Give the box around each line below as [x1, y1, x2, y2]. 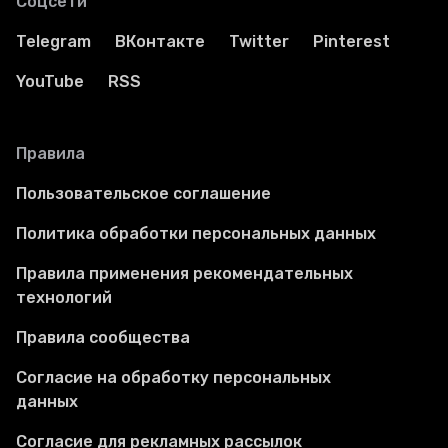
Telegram [16, 32, 91, 52]
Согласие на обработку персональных [16, 368, 331, 388]
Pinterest [313, 32, 390, 52]
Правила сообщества [16, 328, 190, 348]
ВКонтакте [115, 32, 205, 52]
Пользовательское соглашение [16, 184, 271, 204]
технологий [16, 288, 112, 308]
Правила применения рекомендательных [16, 264, 353, 284]
